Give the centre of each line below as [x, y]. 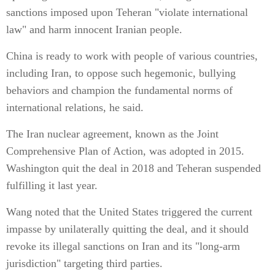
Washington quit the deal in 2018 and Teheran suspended [134, 168]
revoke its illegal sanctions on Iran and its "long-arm [123, 246]
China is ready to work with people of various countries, [132, 56]
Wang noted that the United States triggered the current [129, 212]
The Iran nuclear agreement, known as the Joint [112, 134]
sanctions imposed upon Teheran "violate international [127, 12]
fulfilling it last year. [52, 185]
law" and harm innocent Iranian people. [94, 29]
